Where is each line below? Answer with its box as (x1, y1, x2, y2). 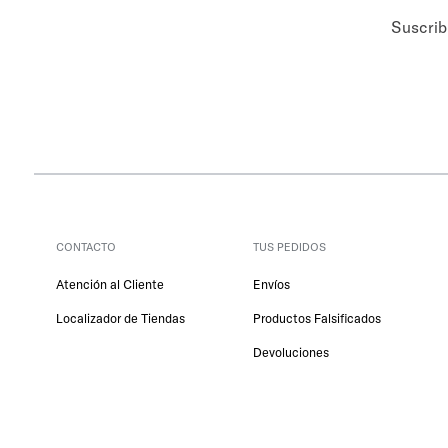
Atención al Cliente (56, 276, 164, 293)
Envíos (253, 276, 291, 293)
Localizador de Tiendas (56, 310, 185, 327)
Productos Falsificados (253, 310, 382, 327)
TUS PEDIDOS (253, 240, 327, 255)
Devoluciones (253, 344, 330, 361)
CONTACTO (56, 240, 116, 255)
